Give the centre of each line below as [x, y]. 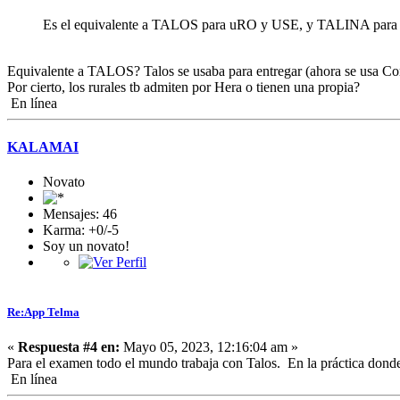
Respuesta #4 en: [69, 346]
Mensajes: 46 [80, 214]
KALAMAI [43, 147]
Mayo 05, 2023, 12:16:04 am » [209, 346]
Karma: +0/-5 [81, 230]
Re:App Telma [43, 312]
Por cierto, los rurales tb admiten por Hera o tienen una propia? [183, 87]
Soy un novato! [86, 246]
